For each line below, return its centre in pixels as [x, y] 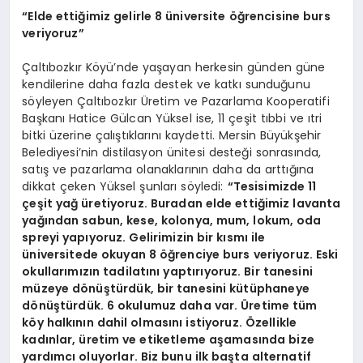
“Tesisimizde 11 [272, 186]
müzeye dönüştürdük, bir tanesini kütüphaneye [166, 288]
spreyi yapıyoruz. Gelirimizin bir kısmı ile [144, 237]
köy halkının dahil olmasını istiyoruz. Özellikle [160, 322]
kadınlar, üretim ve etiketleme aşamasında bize [168, 339]
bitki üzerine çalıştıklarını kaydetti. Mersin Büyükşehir [172, 135]
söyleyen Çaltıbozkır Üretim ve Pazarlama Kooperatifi [176, 101]
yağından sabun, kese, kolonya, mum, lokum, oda [172, 220]
